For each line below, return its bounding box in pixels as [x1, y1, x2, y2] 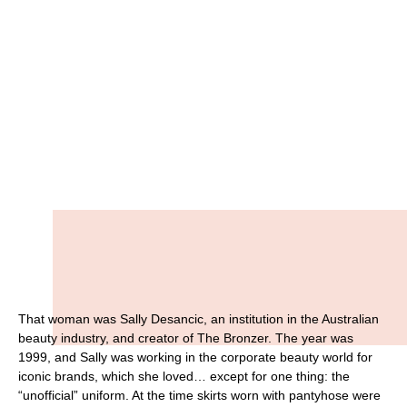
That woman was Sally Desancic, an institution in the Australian [18, 312, 379, 326]
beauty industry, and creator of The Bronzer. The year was [18, 331, 353, 345]
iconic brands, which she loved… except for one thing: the [18, 369, 350, 383]
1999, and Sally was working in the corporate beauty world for [18, 350, 372, 364]
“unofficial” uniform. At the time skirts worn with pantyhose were [18, 388, 381, 402]
